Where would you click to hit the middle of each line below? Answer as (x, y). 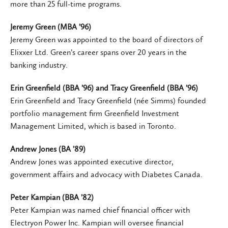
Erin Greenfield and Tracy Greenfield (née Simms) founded (108, 100)
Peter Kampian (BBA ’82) (52, 197)
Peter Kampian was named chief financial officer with (100, 210)
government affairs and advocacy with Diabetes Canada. (106, 174)
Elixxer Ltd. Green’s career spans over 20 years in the (98, 52)
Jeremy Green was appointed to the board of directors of (106, 39)
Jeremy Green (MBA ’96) (51, 26)
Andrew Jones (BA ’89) (48, 149)
